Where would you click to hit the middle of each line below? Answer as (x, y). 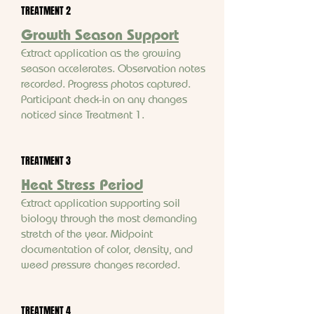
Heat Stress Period (82, 184)
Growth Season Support (100, 34)
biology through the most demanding (109, 218)
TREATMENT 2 (46, 11)
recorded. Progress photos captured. (106, 83)
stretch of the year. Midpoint (87, 233)
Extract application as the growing (101, 53)
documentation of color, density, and (107, 249)
